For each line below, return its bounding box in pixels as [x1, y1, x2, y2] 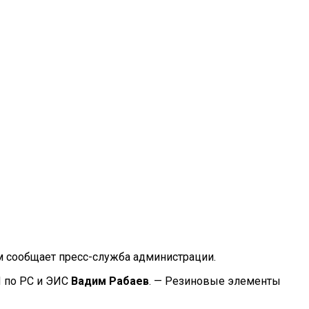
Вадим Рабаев [71, 274, 149, 288]
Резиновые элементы [165, 274, 281, 288]
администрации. [130, 250, 216, 263]
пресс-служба [59, 250, 130, 263]
